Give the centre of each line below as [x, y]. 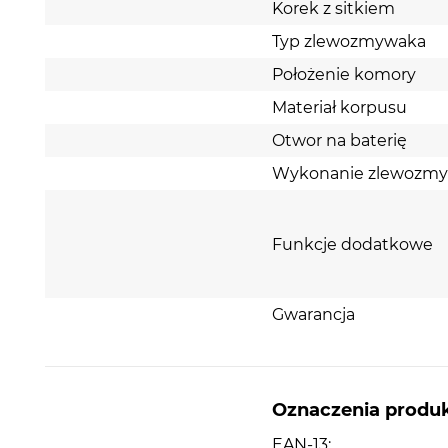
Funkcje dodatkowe [353, 244]
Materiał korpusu [340, 108]
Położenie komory [344, 75]
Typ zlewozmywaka [349, 42]
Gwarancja [314, 315]
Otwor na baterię [340, 141]
